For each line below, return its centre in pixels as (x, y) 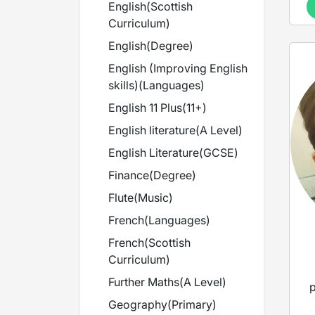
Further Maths (144, 282)
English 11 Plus (145, 108)
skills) (123, 85)
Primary (192, 304)
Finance (129, 175)
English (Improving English (178, 68)
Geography (138, 304)
